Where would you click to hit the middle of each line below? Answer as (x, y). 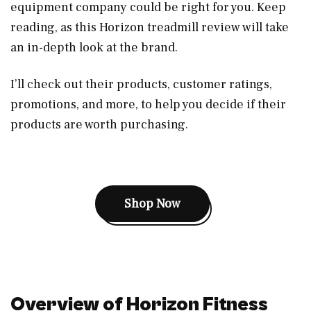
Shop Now (152, 203)
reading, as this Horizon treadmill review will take (150, 27)
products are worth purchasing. (99, 124)
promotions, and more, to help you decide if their (148, 104)
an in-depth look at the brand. (95, 47)
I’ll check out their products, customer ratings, (141, 84)
